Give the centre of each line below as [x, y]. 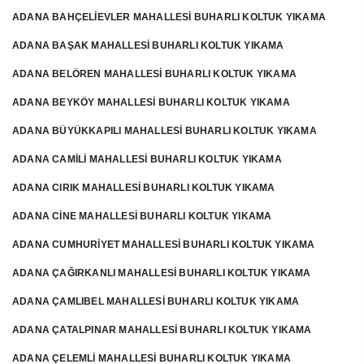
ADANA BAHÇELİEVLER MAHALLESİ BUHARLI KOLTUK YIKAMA [169, 17]
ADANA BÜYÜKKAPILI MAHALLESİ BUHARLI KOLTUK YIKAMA [165, 131]
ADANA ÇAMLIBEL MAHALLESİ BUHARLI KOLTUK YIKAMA [156, 301]
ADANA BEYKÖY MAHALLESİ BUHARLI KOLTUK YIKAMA [151, 102]
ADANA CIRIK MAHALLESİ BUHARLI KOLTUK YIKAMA [144, 188]
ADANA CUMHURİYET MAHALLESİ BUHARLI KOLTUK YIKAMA [164, 245]
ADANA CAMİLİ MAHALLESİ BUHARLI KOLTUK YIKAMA [147, 159]
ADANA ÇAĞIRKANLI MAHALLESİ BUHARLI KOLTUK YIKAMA [162, 273]
